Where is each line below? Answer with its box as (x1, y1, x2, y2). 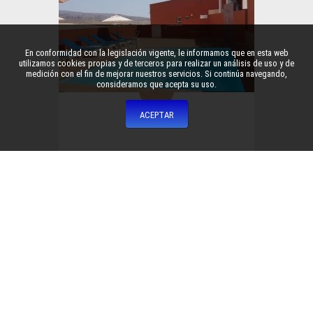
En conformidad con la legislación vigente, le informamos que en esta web (24, 48, 289, 59)
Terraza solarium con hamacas (85, 150, 228, 163)
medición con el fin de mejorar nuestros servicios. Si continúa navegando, (26, 68, 287, 80)
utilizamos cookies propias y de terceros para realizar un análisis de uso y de (19, 58, 294, 69)
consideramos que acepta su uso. (96, 79, 217, 90)
